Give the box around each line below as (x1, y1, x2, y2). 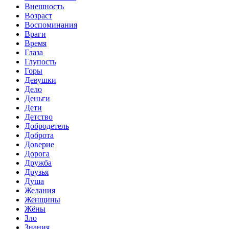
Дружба (25, 158, 52, 167)
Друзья (25, 167, 49, 176)
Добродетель (25, 121, 69, 130)
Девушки (25, 75, 56, 84)
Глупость (25, 57, 56, 66)
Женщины (25, 195, 60, 204)
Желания (25, 186, 55, 195)
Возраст (25, 11, 52, 20)
